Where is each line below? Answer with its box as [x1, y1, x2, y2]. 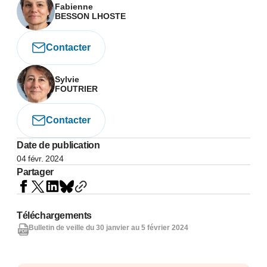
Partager [17, 167, 54, 177]
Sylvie [55, 74, 79, 84]
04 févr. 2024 [17, 154, 64, 163]
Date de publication [17, 140, 100, 150]
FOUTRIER [55, 84, 98, 94]
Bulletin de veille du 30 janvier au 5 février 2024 [29, 223, 188, 232]
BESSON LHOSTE [55, 11, 126, 21]
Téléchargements [17, 210, 92, 221]
